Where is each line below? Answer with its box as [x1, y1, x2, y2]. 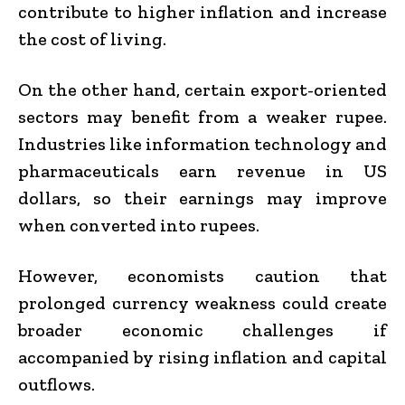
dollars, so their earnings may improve [18, 186, 387, 209]
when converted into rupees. [18, 213, 259, 236]
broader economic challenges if [18, 318, 387, 341]
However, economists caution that [18, 264, 387, 287]
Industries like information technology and [18, 132, 387, 155]
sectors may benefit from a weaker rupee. [18, 105, 387, 127]
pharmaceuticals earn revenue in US [18, 159, 387, 182]
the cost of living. [18, 27, 166, 50]
